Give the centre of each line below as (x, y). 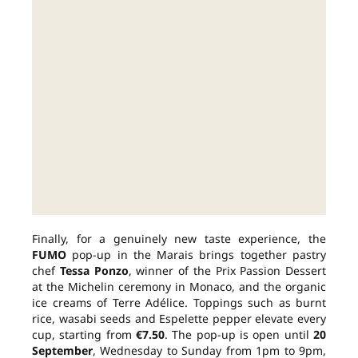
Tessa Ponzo (94, 271)
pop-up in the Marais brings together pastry (196, 255)
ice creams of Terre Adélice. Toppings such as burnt (179, 303)
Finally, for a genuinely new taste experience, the (179, 239)
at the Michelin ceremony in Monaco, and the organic (179, 287)
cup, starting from (84, 335)
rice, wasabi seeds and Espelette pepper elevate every (179, 319)
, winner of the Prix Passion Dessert (227, 271)
